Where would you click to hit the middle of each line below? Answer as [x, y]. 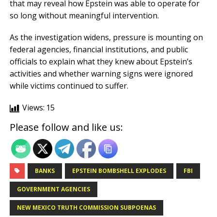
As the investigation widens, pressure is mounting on [106, 38]
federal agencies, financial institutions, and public [99, 50]
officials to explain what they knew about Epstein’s [101, 62]
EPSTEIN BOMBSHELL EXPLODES [119, 171]
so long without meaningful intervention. [84, 16]
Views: [33, 108]
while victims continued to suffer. [69, 86]
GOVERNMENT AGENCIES [54, 189]
